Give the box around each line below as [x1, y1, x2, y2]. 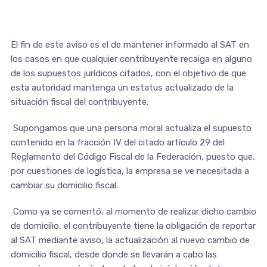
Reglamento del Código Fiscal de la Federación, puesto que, [10, 151, 255, 162]
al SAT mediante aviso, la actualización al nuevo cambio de [10, 234, 250, 246]
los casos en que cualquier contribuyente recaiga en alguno [10, 53, 252, 64]
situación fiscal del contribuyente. [10, 96, 148, 107]
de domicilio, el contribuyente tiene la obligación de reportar [10, 220, 256, 231]
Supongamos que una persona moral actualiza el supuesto [10, 122, 252, 133]
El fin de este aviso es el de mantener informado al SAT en [10, 39, 249, 50]
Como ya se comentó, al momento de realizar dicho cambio [10, 206, 256, 217]
